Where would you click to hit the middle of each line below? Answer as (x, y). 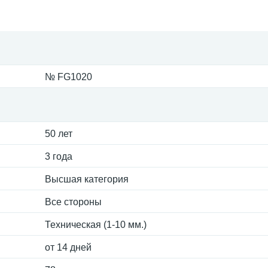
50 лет (59, 134)
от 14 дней (68, 247)
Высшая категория (87, 179)
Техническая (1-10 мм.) (96, 225)
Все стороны (73, 202)
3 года (59, 156)
